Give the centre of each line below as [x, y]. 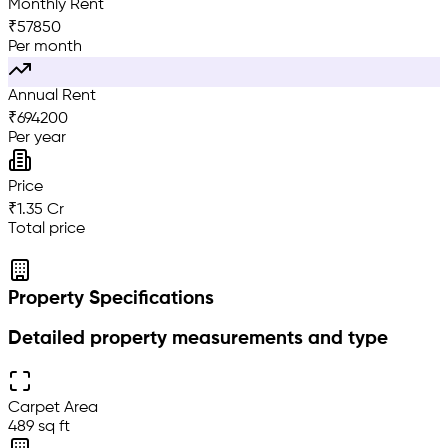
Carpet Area [53, 407]
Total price [46, 228]
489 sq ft [39, 426]
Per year [37, 137]
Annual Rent [52, 95]
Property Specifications [111, 298]
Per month [45, 46]
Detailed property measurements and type [198, 339]
